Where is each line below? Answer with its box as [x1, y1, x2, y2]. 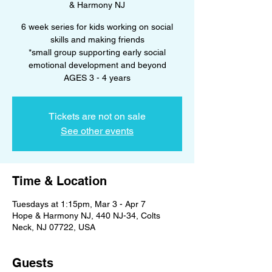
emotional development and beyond [28, 59, 166, 70]
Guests [12, 255, 53, 270]
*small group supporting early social [29, 47, 166, 57]
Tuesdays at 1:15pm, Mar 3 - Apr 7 [12, 199, 146, 209]
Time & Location [12, 173, 107, 188]
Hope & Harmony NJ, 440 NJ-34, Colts [12, 210, 160, 220]
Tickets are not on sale [49, 110, 146, 122]
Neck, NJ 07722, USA [12, 222, 95, 232]
